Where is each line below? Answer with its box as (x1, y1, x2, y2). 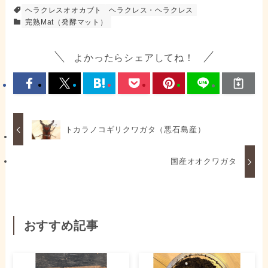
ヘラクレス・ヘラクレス (109, 6, 194, 15)
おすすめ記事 (23, 219, 99, 233)
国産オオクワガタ (170, 157, 237, 166)
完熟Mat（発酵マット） (25, 18, 108, 27)
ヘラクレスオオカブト (25, 6, 102, 15)
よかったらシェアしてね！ (74, 51, 194, 63)
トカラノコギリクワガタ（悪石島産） (65, 124, 206, 134)
